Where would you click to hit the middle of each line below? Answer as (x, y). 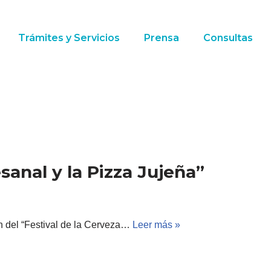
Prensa (161, 38)
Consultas (228, 38)
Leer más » (156, 224)
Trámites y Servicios (69, 38)
